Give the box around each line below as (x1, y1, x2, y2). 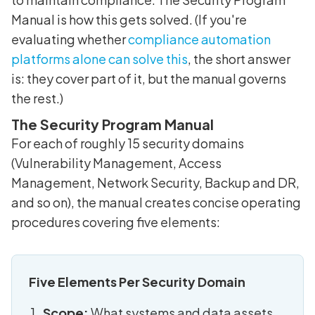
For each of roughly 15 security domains (11, 134, 244, 151)
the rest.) (11, 89, 63, 106)
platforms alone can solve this (11, 50, 188, 67)
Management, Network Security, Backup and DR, (11, 174, 300, 191)
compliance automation (128, 30, 271, 47)
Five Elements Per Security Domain (29, 273, 245, 290)
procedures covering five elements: (11, 213, 220, 230)
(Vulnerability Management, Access (11, 154, 221, 171)
